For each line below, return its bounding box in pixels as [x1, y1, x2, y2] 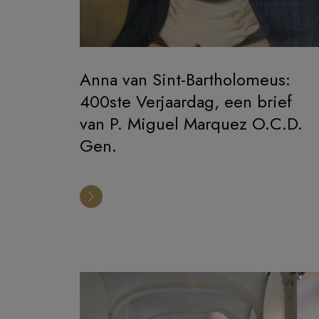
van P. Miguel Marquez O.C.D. [80, 110, 303, 136]
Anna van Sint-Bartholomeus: [80, 66, 291, 92]
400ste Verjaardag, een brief [80, 88, 292, 114]
